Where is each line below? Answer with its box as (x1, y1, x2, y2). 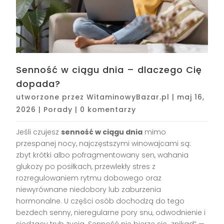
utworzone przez (16, 91, 87, 102)
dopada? (16, 77, 61, 90)
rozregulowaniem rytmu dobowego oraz (16, 172, 162, 183)
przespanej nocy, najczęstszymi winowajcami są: (16, 138, 191, 148)
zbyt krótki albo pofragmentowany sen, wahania (16, 149, 189, 160)
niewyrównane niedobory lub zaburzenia (16, 184, 161, 194)
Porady (43, 104, 73, 114)
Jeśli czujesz (16, 126, 61, 137)
